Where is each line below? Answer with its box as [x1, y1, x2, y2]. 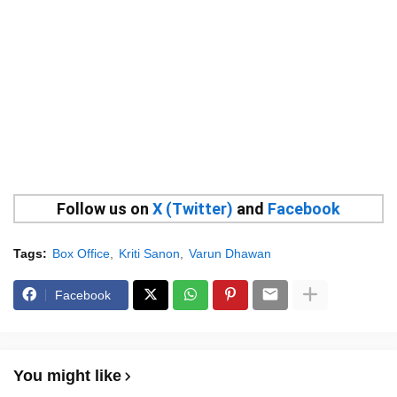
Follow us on [57, 198, 152, 218]
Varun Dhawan [189, 245, 271, 261]
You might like [13, 366, 121, 385]
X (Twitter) [152, 198, 233, 218]
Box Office [52, 245, 110, 261]
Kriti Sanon [119, 245, 180, 261]
